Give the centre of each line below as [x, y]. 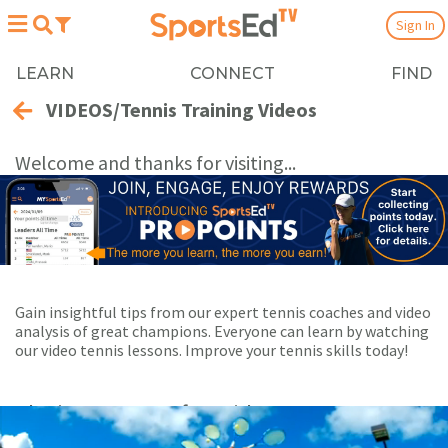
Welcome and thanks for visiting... [155, 162]
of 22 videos [224, 413]
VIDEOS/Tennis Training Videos [181, 109]
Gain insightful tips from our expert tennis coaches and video [223, 311]
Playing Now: [82, 413]
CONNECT [232, 73]
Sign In [415, 24]
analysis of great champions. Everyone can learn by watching [222, 330]
